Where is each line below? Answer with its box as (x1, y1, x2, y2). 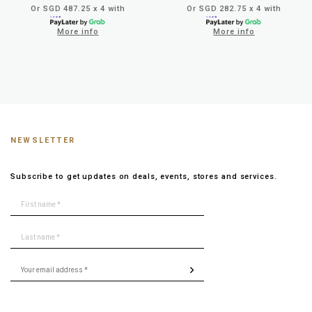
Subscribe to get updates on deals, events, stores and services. (10, 171, 277, 181)
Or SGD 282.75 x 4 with (187, 3, 281, 13)
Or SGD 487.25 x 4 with (31, 3, 125, 13)
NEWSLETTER (10, 135, 75, 145)
